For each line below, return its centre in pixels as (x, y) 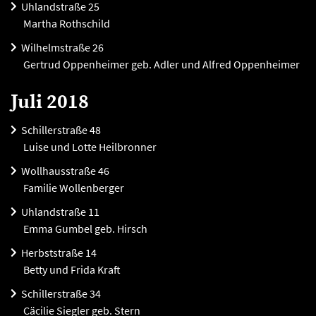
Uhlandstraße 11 (60, 212)
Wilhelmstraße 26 (62, 47)
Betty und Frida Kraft (71, 269)
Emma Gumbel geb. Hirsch (84, 229)
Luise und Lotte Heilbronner (89, 147)
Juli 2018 (50, 102)
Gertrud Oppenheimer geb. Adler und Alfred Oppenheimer (160, 64)
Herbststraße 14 (59, 253)
